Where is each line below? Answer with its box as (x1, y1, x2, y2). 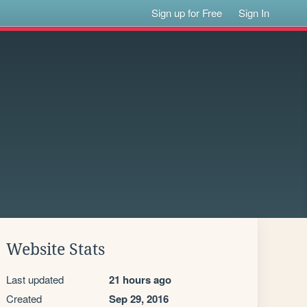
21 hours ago (109, 272, 171, 287)
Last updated (6, 272, 64, 286)
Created (6, 291, 42, 306)
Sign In (238, 5, 270, 20)
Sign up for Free (151, 5, 223, 20)
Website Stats (6, 241, 105, 258)
